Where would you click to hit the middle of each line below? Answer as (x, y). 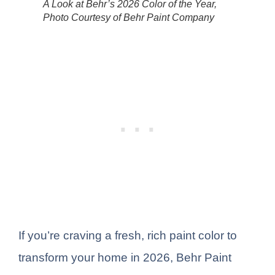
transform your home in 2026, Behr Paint (125, 258)
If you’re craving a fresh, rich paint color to (128, 236)
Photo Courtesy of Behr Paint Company (129, 18)
